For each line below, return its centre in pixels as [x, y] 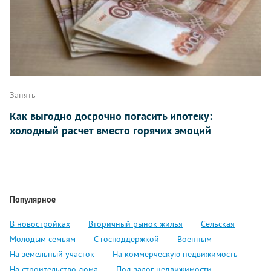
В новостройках [40, 224]
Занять [23, 95]
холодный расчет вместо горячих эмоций [110, 131]
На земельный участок [52, 254]
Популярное [33, 200]
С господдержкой [126, 239]
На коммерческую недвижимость [175, 254]
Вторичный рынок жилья [135, 224]
